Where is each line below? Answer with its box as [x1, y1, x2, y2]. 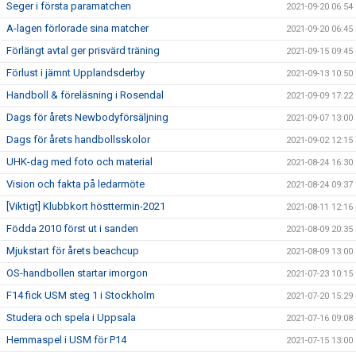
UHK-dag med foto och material [6, 156, 153, 168]
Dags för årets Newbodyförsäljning [6, 111, 168, 123]
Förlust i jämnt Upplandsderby [6, 67, 145, 79]
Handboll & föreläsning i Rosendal [6, 89, 164, 101]
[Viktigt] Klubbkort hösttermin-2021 [6, 200, 165, 212]
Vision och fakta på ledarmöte [6, 178, 145, 190]
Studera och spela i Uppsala [6, 311, 136, 323]
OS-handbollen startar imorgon [6, 267, 148, 279]
